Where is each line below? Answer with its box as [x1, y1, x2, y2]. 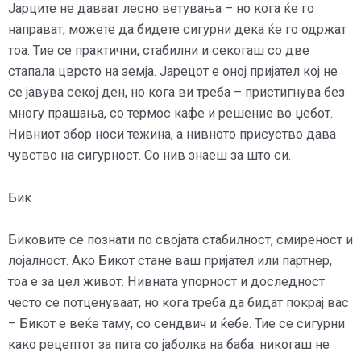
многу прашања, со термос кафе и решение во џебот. [8, 106, 333, 122]
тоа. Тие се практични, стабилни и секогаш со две [8, 43, 309, 59]
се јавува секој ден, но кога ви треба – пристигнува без [8, 85, 345, 101]
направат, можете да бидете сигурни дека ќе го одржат [8, 22, 346, 38]
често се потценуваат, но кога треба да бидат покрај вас [8, 294, 349, 310]
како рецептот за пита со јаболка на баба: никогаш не [8, 336, 330, 352]
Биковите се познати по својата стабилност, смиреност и [8, 231, 353, 247]
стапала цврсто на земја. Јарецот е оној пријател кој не [8, 64, 338, 80]
